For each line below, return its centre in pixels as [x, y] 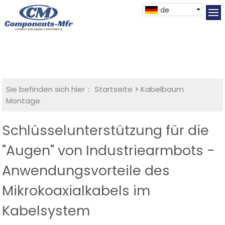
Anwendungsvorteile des [86, 171]
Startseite [114, 89]
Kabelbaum [162, 89]
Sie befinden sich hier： [49, 89]
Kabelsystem [46, 211]
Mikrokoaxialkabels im [76, 191]
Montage [23, 101]
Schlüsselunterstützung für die [106, 131]
